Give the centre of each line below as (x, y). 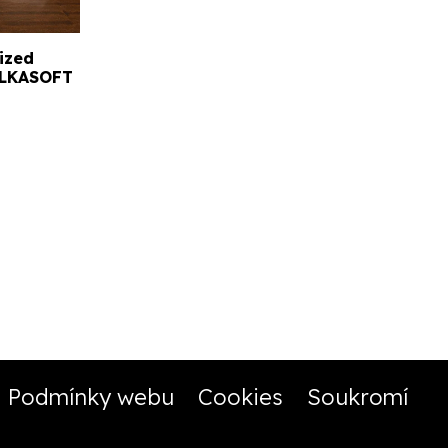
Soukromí (357, 397)
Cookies (240, 397)
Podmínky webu (90, 397)
